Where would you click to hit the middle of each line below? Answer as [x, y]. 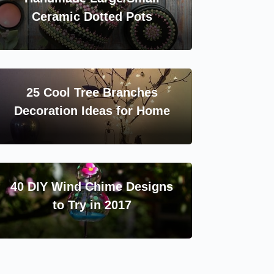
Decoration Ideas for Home [92, 110]
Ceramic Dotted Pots [92, 16]
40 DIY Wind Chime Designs [92, 186]
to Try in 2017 [92, 205]
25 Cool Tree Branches [92, 92]
